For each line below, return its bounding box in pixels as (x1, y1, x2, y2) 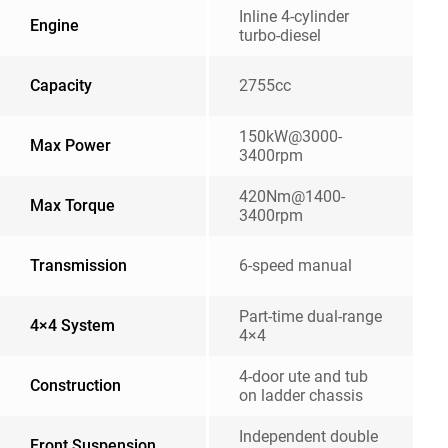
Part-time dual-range (239, 307, 382, 326)
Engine (30, 16, 79, 35)
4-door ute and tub (239, 367, 368, 386)
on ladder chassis (239, 386, 363, 405)
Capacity (30, 76, 92, 95)
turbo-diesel (239, 26, 321, 45)
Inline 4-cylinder (239, 7, 349, 26)
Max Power (30, 136, 111, 155)
